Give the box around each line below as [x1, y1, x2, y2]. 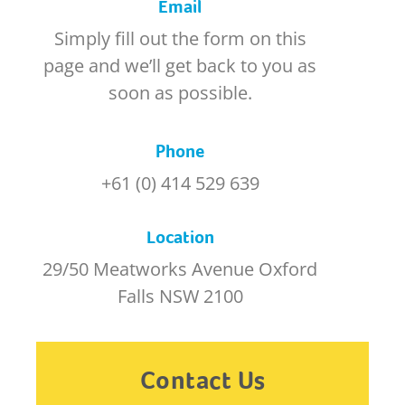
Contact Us [139, 366, 266, 394]
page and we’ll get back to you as [43, 53, 316, 78]
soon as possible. [108, 80, 252, 105]
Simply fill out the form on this [53, 26, 306, 51]
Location [146, 227, 214, 248]
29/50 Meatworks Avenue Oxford [42, 257, 317, 281]
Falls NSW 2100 [117, 284, 243, 308]
